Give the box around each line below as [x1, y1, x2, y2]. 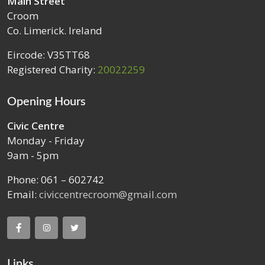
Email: [7, 187, 39, 201]
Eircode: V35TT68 [7, 47, 90, 62]
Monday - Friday [7, 133, 85, 147]
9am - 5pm [7, 148, 59, 162]
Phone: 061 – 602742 [7, 172, 104, 186]
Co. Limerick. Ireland [7, 23, 102, 37]
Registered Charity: [7, 62, 98, 76]
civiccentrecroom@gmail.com [39, 187, 177, 201]
